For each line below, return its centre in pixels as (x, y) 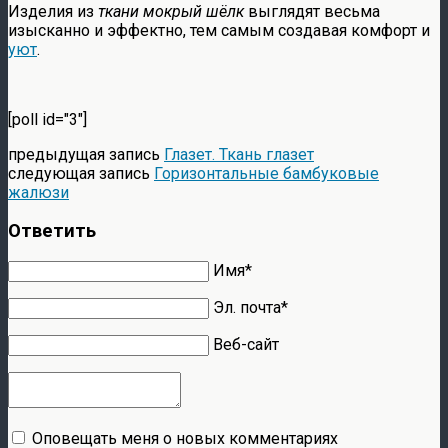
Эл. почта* (250, 308)
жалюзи (38, 192)
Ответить (52, 231)
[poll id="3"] (47, 119)
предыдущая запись (86, 154)
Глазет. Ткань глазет (239, 154)
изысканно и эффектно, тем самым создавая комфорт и (219, 30)
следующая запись (81, 173)
